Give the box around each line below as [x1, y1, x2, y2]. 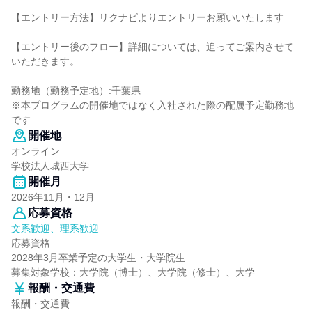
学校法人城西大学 [11, 160, 89, 171]
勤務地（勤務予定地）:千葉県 [11, 85, 141, 96]
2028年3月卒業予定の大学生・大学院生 [11, 252, 185, 263]
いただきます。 [11, 56, 79, 67]
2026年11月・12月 [11, 192, 95, 203]
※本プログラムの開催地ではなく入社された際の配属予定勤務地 [11, 100, 294, 111]
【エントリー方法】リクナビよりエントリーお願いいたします [11, 12, 284, 23]
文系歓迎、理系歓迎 [11, 223, 99, 234]
